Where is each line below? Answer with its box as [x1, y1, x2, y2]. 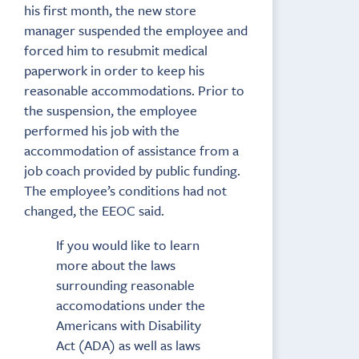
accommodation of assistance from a [24, 139, 239, 160]
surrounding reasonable [56, 274, 195, 295]
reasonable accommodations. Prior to [24, 79, 244, 100]
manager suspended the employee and [24, 19, 248, 40]
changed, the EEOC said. [24, 200, 164, 220]
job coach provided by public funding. [24, 159, 240, 180]
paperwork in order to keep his [24, 59, 204, 80]
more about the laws [56, 254, 175, 275]
